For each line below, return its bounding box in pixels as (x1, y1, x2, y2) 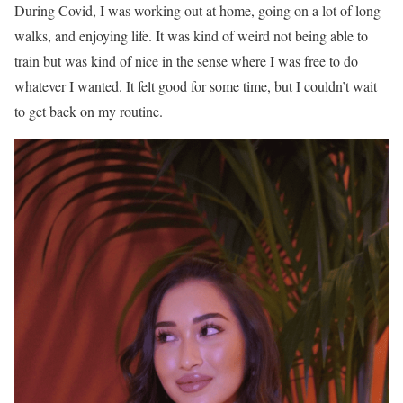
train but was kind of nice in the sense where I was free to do (14, 51, 358, 71)
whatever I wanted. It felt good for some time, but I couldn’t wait (14, 76, 377, 96)
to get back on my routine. (14, 102, 163, 121)
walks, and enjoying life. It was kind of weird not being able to (14, 26, 368, 46)
